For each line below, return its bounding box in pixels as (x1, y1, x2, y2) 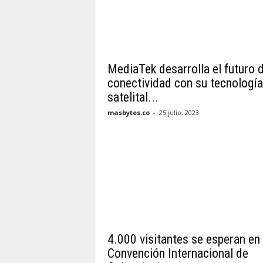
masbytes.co (107, 108, 150, 117)
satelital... (107, 90, 159, 104)
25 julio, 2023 (159, 108, 199, 117)
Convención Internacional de (107, 246, 248, 261)
